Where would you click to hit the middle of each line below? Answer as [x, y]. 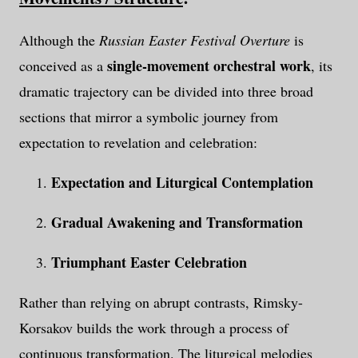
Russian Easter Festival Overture [195, 40]
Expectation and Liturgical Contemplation [182, 183]
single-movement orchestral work [209, 66]
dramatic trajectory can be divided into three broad [166, 91]
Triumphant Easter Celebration [149, 263]
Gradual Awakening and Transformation [177, 223]
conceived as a [63, 66]
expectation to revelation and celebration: [138, 143]
